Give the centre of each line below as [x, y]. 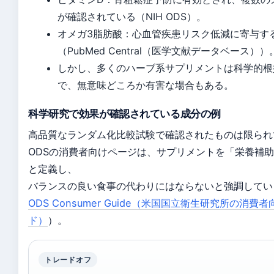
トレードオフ [68, 260]
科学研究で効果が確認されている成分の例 [124, 114]
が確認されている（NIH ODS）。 [132, 17]
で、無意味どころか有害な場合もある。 [146, 85]
